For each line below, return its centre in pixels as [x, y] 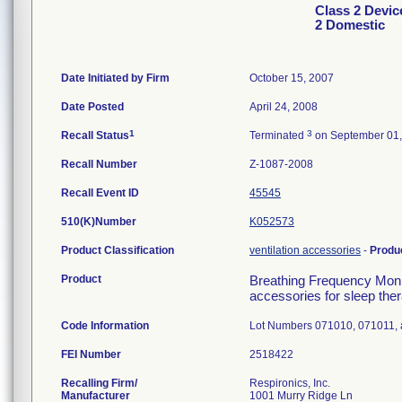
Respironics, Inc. [290, 383]
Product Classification [118, 250]
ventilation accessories [305, 250]
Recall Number [99, 164]
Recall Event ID [100, 193]
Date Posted [92, 107]
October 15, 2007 [292, 78]
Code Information [105, 326]
